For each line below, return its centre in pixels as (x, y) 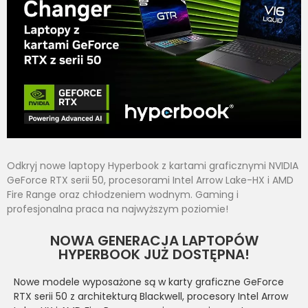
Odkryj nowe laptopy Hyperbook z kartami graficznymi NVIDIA (153, 165)
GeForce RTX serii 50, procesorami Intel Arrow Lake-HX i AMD (150, 180)
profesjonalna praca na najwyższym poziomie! (118, 209)
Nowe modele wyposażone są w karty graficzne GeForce (149, 282)
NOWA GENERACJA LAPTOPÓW (154, 240)
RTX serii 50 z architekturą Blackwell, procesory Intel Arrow (151, 296)
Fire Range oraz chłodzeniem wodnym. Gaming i (123, 194)
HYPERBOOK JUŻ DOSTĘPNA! (154, 254)
